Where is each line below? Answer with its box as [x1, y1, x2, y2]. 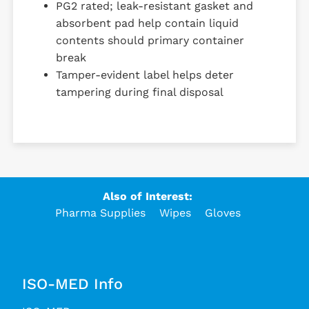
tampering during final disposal [55, 85, 223, 99]
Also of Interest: [103, 189, 192, 203]
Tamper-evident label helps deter [55, 68, 234, 81]
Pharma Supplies [54, 206, 146, 219]
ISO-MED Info [22, 275, 123, 292]
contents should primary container [55, 33, 244, 47]
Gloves [204, 206, 241, 219]
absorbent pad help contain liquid [55, 16, 239, 30]
